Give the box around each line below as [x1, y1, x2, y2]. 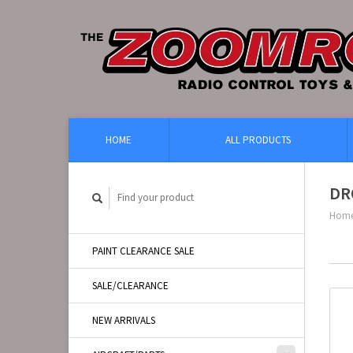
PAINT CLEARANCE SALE [92, 244, 195, 258]
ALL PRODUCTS [225, 133, 291, 147]
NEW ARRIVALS [92, 314, 155, 327]
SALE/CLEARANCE [92, 279, 169, 292]
